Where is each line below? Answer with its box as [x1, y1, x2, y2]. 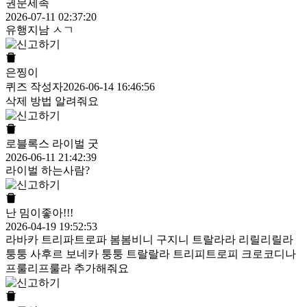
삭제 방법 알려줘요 [5, 95, 99, 108]
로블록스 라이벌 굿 [5, 138, 99, 150]
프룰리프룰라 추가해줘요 [5, 262, 129, 275]
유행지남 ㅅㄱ [5, 24, 74, 36]
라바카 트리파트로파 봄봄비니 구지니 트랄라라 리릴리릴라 [5, 234, 293, 246]
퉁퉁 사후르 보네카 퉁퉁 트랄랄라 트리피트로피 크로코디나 [5, 248, 296, 260]
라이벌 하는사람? [5, 164, 90, 177]
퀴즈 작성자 [5, 81, 63, 93]
